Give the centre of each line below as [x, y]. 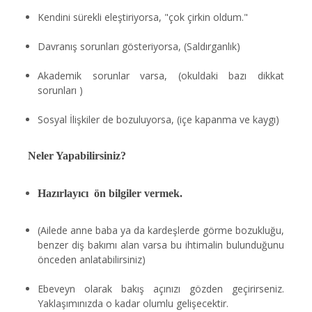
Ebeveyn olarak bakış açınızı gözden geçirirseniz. [161, 289]
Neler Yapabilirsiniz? [77, 156]
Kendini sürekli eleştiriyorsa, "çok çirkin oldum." [143, 17]
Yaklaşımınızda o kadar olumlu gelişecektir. [133, 303]
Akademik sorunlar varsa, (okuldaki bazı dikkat [161, 76]
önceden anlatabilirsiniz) [92, 259]
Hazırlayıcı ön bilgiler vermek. [110, 193]
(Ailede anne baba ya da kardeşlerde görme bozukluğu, [161, 230]
